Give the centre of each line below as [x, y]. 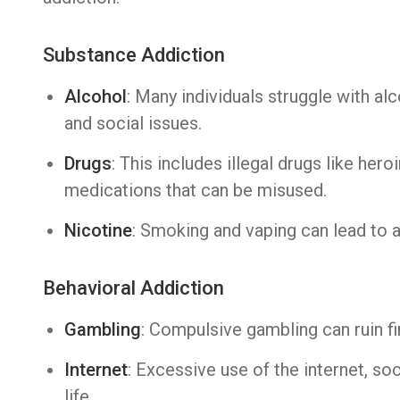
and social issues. [133, 123]
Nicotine [98, 230]
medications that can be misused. [196, 190]
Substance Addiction [134, 55]
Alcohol [96, 96]
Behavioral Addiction [133, 288]
